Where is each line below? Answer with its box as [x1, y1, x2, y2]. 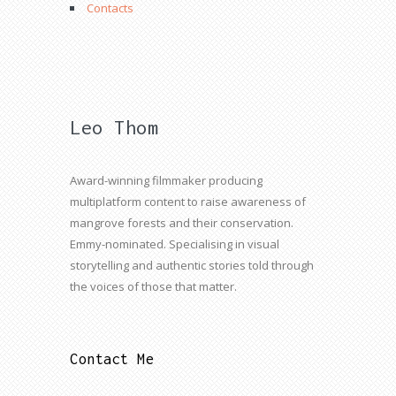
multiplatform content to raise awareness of [70, 194, 306, 209]
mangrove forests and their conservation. [70, 215, 293, 231]
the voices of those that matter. [70, 278, 237, 294]
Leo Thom [70, 116, 158, 139]
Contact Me [70, 351, 154, 367]
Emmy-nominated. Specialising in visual [70, 236, 279, 252]
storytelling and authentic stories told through [70, 257, 314, 273]
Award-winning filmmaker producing [70, 172, 263, 188]
